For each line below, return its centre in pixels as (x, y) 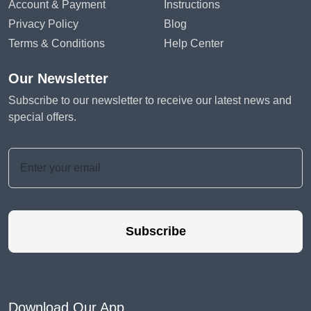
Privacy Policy (43, 24)
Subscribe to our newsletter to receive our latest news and (150, 100)
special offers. (42, 117)
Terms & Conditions (57, 43)
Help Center (194, 43)
